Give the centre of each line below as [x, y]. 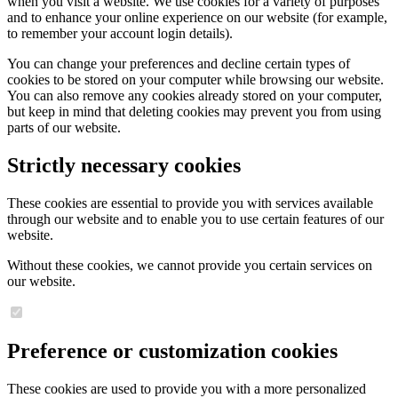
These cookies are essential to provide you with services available [190, 203]
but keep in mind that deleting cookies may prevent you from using [194, 112]
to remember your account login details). [120, 34]
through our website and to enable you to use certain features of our [195, 219]
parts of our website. [64, 128]
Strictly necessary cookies [124, 166]
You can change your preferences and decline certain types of [179, 64]
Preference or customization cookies [172, 351]
